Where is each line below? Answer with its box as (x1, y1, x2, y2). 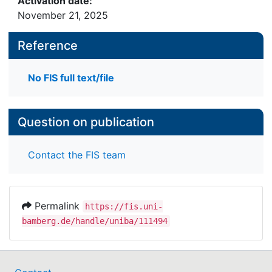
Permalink (32, 199, 83, 212)
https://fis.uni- (85, 201, 163, 211)
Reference (18, 38, 78, 53)
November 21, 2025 (18, 9, 108, 21)
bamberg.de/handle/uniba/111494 (22, 216, 168, 226)
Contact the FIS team (28, 148, 126, 161)
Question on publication (18, 115, 154, 130)
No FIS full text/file (28, 72, 114, 84)
